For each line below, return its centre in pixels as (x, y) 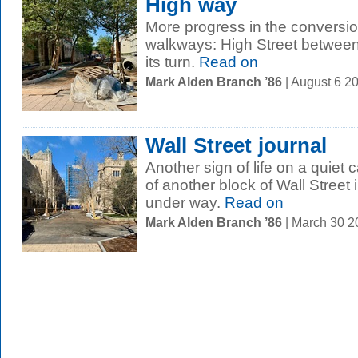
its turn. (170, 62)
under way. (183, 203)
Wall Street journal (237, 145)
